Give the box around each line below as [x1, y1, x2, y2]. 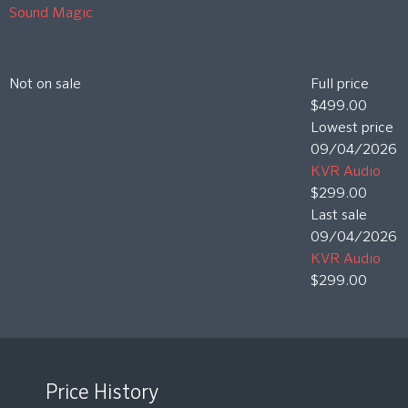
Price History [46, 383, 158, 404]
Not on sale [9, 77, 81, 93]
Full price [310, 77, 369, 93]
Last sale [310, 209, 367, 224]
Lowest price [310, 121, 393, 137]
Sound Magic [9, 6, 93, 22]
